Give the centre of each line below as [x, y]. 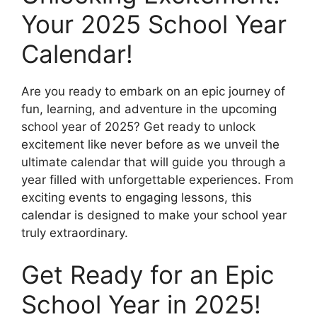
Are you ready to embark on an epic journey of [153, 91]
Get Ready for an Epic [148, 275]
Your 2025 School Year [154, 24]
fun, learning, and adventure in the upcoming [149, 109]
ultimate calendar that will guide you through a [154, 162]
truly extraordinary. [75, 232]
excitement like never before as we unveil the [150, 144]
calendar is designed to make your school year [154, 215]
